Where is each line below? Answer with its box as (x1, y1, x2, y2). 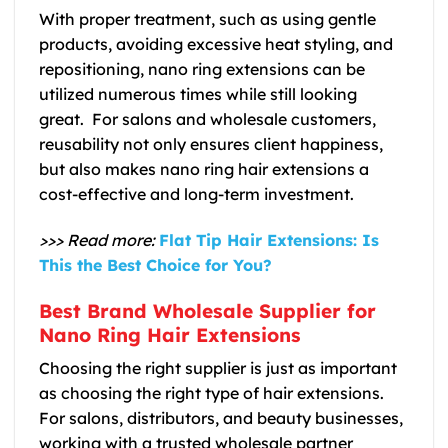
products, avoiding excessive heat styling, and (39, 33, 393, 54)
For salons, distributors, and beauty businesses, (39, 408, 403, 429)
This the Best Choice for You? (39, 254, 272, 275)
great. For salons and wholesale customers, (39, 108, 376, 129)
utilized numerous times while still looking (39, 83, 357, 104)
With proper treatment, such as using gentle (39, 8, 376, 29)
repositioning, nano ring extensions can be (39, 58, 365, 79)
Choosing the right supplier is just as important (39, 358, 397, 379)
